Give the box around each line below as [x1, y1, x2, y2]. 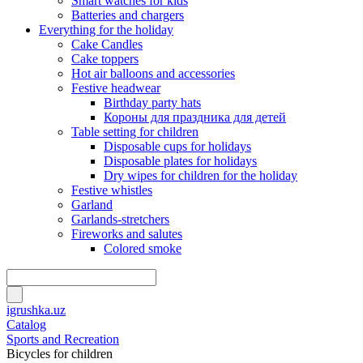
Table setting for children [71, 125, 199, 139]
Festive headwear [71, 81, 160, 95]
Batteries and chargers [71, 8, 184, 22]
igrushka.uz [6, 303, 66, 317]
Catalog [6, 318, 46, 331]
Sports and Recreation [6, 332, 119, 346]
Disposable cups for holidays [104, 139, 251, 153]
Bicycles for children [6, 347, 113, 361]
